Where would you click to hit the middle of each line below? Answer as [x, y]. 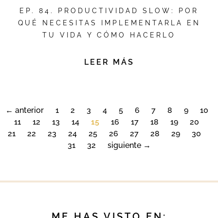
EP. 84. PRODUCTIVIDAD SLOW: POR [109, 11]
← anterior [24, 110]
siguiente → [129, 145]
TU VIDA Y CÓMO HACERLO [109, 35]
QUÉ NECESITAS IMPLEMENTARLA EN [109, 23]
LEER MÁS [109, 62]
